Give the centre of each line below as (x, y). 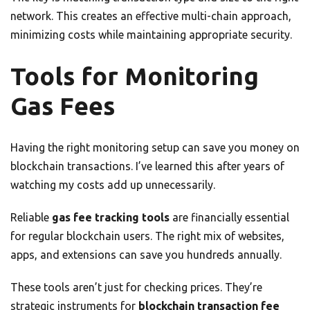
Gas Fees (63, 106)
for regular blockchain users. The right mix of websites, (147, 236)
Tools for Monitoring (135, 76)
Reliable (31, 218)
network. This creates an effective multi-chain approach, (151, 16)
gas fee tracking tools (111, 218)
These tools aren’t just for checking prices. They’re (136, 288)
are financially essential (229, 218)
